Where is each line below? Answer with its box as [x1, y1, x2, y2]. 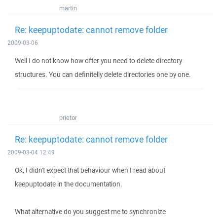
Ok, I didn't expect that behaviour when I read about [15, 166, 165, 175]
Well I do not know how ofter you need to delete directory [15, 56, 182, 65]
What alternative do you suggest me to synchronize [15, 207, 166, 216]
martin [59, 4, 77, 12]
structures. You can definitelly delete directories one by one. [15, 70, 191, 79]
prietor [59, 113, 77, 122]
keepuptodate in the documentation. [15, 180, 122, 188]
